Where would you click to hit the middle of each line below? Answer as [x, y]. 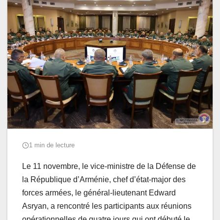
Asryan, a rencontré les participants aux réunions [107, 206]
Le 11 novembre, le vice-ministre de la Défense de [109, 166]
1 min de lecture [52, 145]
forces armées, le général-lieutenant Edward [99, 193]
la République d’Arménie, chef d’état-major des [104, 180]
